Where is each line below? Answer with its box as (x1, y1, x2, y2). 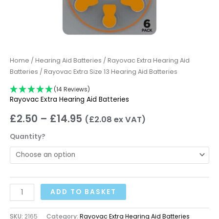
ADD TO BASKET (50, 187, 117, 197)
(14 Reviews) (54, 85, 90, 93)
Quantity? (10, 131, 45, 141)
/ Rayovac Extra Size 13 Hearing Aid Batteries (38, 67, 177, 76)
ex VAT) (112, 113, 146, 125)
